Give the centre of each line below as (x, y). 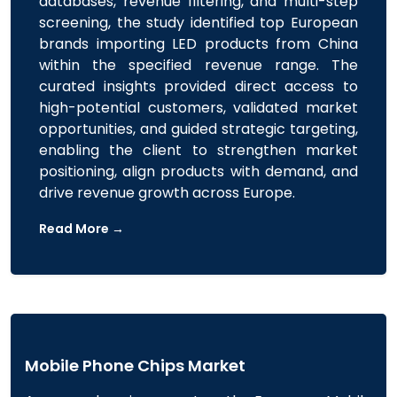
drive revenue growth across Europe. (167, 193)
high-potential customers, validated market (198, 108)
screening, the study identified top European (198, 23)
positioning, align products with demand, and (198, 171)
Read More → (82, 229)
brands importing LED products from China (198, 44)
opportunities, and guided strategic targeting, (198, 129)
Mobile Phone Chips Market (135, 366)
